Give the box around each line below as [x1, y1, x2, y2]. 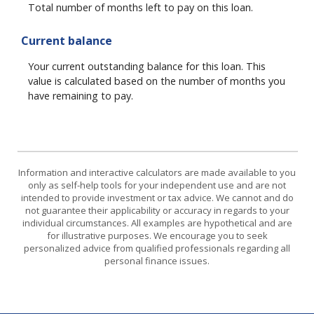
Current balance [21, 33, 112, 49]
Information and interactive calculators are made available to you [18, 166, 296, 179]
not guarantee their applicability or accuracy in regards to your [25, 204, 289, 217]
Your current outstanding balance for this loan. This [28, 59, 266, 73]
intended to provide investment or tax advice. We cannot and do [20, 191, 294, 205]
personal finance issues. [104, 254, 210, 268]
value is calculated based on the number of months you [28, 74, 285, 88]
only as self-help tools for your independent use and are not [28, 179, 286, 192]
